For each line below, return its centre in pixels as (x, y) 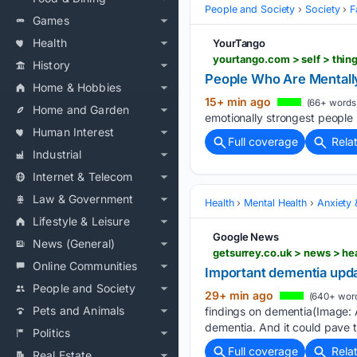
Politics (52, 333)
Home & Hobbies (77, 87)
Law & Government (83, 199)
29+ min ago (241, 295)
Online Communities (85, 266)
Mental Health (276, 202)
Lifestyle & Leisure (81, 221)
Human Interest (73, 132)
